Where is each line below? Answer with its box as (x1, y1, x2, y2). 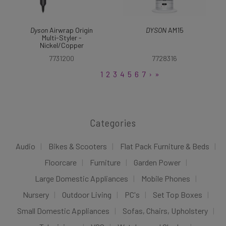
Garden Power (133, 157, 181, 167)
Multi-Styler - (41, 33, 82, 42)
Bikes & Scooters (48, 141, 107, 151)
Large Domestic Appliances (34, 174, 128, 183)
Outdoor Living (62, 190, 111, 199)
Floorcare (44, 157, 77, 167)
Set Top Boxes (152, 190, 202, 199)
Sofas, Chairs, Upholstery (122, 206, 208, 215)
